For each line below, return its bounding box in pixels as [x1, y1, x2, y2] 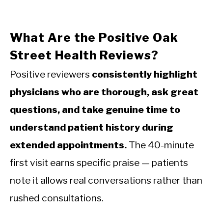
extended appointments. [10, 138, 127, 151]
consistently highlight [92, 68, 197, 80]
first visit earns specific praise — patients [10, 156, 188, 168]
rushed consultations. [10, 192, 104, 204]
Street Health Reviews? [10, 48, 159, 62]
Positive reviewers [10, 68, 92, 80]
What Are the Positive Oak [10, 30, 178, 45]
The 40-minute [127, 138, 194, 151]
